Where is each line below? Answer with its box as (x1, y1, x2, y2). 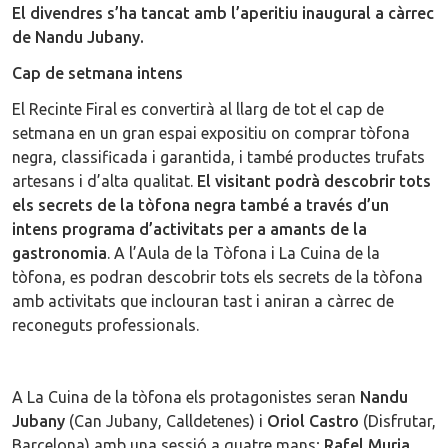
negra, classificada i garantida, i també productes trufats (12, 147, 425, 166)
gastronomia (12, 243, 107, 262)
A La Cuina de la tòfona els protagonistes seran (12, 387, 356, 406)
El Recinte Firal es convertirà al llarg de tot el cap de (12, 99, 384, 118)
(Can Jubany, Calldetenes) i (65, 411, 267, 430)
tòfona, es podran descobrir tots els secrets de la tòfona (12, 267, 423, 286)
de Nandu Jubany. (12, 27, 144, 46)
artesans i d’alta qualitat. (12, 171, 197, 190)
